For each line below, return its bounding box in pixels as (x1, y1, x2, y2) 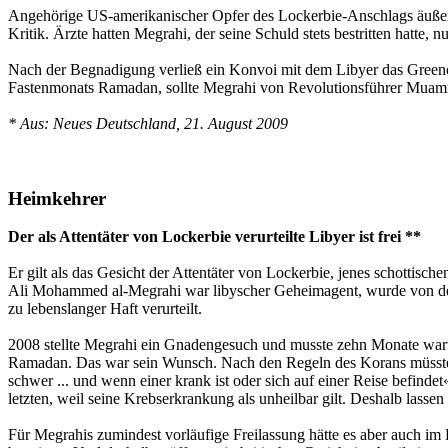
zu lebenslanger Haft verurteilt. (8, 300, 202, 318)
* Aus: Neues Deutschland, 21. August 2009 (8, 114, 288, 132)
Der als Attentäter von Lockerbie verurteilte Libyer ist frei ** (8, 228, 421, 246)
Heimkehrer (8, 187, 106, 209)
